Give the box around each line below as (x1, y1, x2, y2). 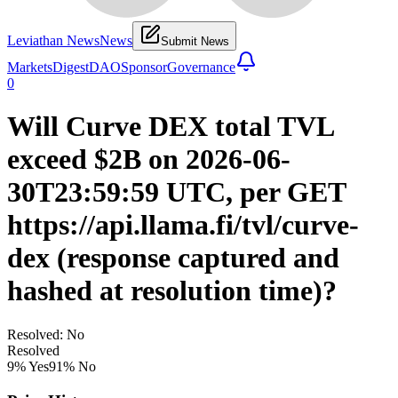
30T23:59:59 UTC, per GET (7, 176, 346, 209)
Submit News (161, 34, 229, 48)
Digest (52, 59, 89, 75)
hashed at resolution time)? (7, 275, 337, 307)
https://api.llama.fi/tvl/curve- (7, 209, 359, 242)
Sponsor (121, 59, 167, 75)
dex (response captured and (7, 242, 339, 275)
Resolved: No (7, 326, 84, 342)
